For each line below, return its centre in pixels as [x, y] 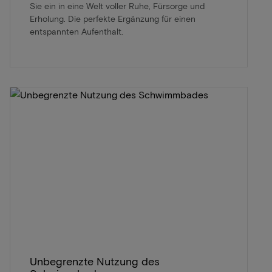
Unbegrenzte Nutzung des [95, 261]
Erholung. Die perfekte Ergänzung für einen [113, 18]
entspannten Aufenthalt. [76, 31]
